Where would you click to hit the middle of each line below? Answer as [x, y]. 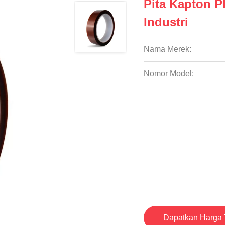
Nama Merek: [168, 49]
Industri [166, 22]
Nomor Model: [169, 74]
